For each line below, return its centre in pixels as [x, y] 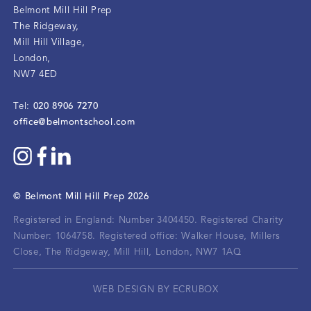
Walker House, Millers [231, 236]
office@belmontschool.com [74, 122]
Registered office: [138, 236]
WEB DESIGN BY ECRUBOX [155, 290]
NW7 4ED [35, 74]
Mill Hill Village [48, 42]
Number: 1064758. [56, 236]
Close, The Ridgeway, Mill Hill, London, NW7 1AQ [127, 252]
